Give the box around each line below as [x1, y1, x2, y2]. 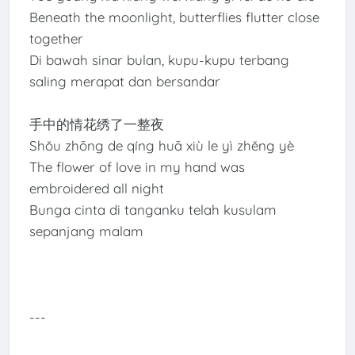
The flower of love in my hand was [29, 158, 245, 176]
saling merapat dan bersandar [29, 73, 220, 90]
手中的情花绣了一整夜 [29, 116, 164, 133]
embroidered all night [29, 180, 164, 197]
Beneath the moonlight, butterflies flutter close [29, 9, 319, 26]
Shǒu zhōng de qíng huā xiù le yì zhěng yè [29, 137, 294, 155]
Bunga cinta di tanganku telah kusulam [29, 201, 277, 219]
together [29, 30, 83, 48]
